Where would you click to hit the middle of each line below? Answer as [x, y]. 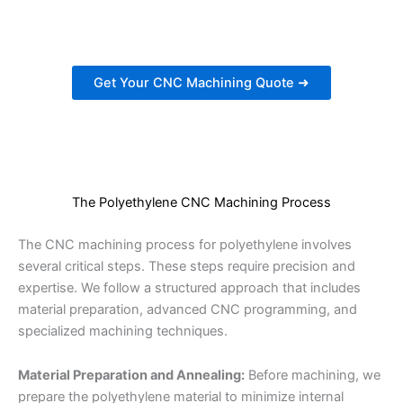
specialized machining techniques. [123, 331]
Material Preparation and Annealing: [131, 376]
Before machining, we [313, 376]
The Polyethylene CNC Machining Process [201, 202]
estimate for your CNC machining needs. [201, 14]
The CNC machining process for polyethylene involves [185, 244]
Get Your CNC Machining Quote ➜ [201, 82]
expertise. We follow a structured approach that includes [189, 287]
